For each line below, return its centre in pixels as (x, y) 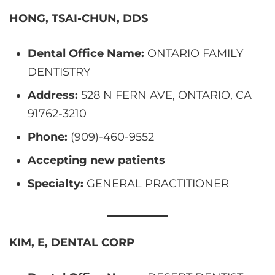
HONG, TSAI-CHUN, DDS (79, 18)
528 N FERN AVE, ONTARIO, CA (165, 95)
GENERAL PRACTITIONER (156, 183)
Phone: (48, 137)
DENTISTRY (59, 72)
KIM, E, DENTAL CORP (72, 242)
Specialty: (56, 183)
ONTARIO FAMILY (194, 53)
